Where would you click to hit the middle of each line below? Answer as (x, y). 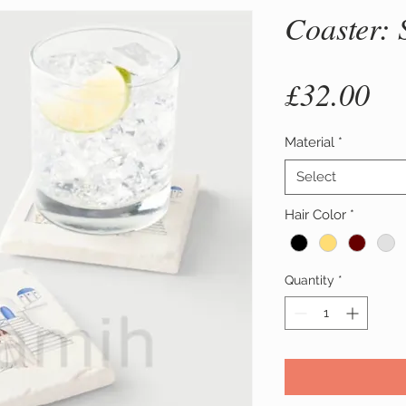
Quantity (309, 280)
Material (309, 143)
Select (316, 177)
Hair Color (315, 215)
